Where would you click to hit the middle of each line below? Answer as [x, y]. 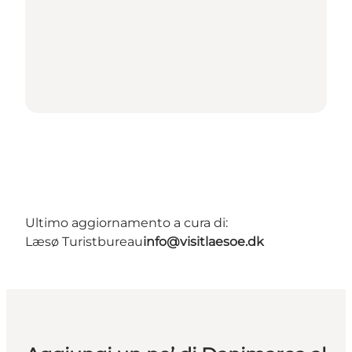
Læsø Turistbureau [84, 242]
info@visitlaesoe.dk [203, 242]
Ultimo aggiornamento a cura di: [126, 223]
